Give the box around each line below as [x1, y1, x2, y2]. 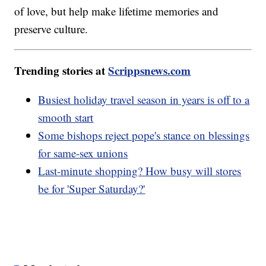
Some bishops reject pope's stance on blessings [38, 127, 250, 142]
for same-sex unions [38, 145, 128, 160]
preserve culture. [14, 21, 88, 36]
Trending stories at [14, 62, 109, 78]
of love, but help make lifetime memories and [14, 3, 219, 18]
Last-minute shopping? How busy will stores [38, 163, 242, 178]
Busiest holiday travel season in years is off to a [38, 91, 250, 107]
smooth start [38, 109, 94, 125]
